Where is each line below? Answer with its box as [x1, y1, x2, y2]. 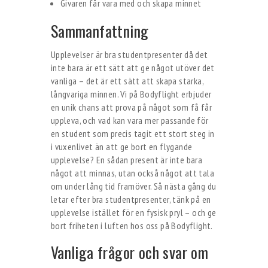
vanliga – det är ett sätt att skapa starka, [50, 75, 203, 87]
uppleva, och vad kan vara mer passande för [50, 114, 209, 126]
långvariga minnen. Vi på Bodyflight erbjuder [50, 88, 212, 100]
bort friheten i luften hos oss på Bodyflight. [50, 220, 213, 232]
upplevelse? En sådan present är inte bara [50, 154, 203, 166]
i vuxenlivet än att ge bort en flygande [50, 141, 193, 153]
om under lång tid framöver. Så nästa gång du [50, 180, 217, 192]
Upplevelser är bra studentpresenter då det [50, 48, 208, 60]
